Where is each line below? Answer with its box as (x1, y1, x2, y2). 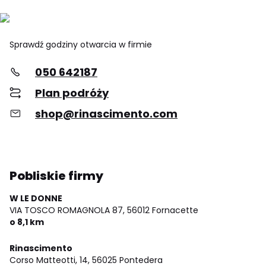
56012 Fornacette (127, 204, 198, 216)
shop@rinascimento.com (35, 106, 178, 121)
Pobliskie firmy (9, 167, 103, 184)
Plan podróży (35, 85, 109, 100)
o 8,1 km (9, 216, 44, 228)
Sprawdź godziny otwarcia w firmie (9, 38, 152, 50)
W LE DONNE (9, 192, 62, 204)
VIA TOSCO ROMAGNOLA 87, (9, 204, 125, 216)
